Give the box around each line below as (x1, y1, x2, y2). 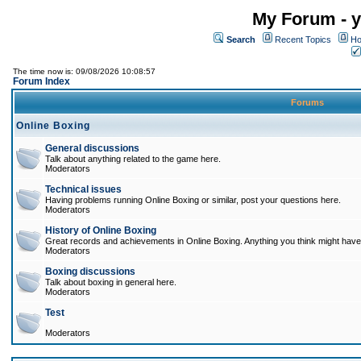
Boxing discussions (45, 266, 135, 277)
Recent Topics (275, 35, 331, 44)
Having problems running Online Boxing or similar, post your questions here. (45, 195, 341, 205)
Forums (288, 98, 326, 107)
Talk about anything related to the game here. (45, 154, 221, 164)
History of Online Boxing (45, 225, 156, 236)
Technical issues (45, 184, 122, 195)
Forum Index (13, 76, 70, 87)
